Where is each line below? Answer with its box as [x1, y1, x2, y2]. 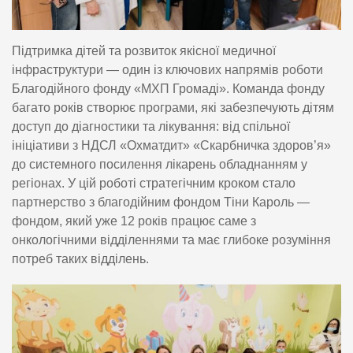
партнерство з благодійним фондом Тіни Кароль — [12, 195, 310, 210]
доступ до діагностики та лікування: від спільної [12, 120, 290, 134]
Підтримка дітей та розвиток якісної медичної [12, 44, 276, 58]
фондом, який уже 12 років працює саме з [12, 214, 256, 229]
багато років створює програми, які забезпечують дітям [12, 101, 334, 115]
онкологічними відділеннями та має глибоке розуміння [12, 233, 331, 247]
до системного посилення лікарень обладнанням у [12, 158, 307, 172]
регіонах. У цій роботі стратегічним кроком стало [12, 176, 295, 191]
